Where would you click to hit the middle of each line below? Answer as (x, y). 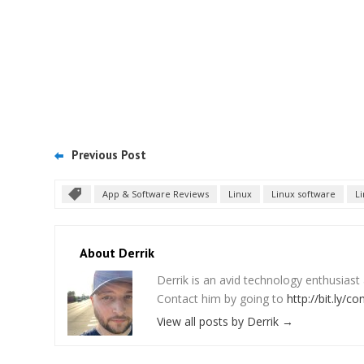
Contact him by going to (222, 299)
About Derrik (117, 253)
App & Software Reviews (156, 194)
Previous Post (109, 155)
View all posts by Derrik (219, 321)
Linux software (303, 194)
